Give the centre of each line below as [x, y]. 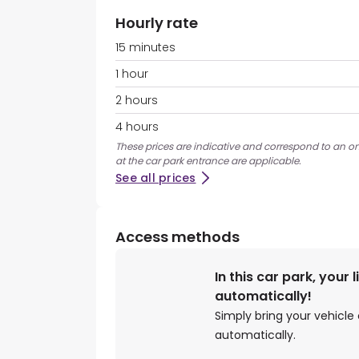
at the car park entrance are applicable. [208, 161]
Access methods [177, 237]
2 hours [137, 101]
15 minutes [145, 48]
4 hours [137, 127]
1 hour [132, 74]
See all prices [156, 178]
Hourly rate [157, 23]
